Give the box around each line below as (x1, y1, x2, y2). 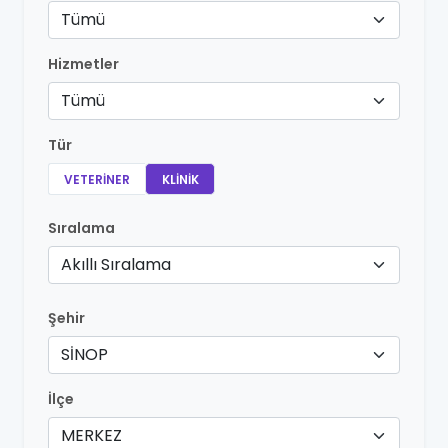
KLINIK (161, 171, 199, 188)
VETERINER (64, 171, 130, 188)
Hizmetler (48, 54, 119, 74)
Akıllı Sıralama (61, 253, 171, 276)
